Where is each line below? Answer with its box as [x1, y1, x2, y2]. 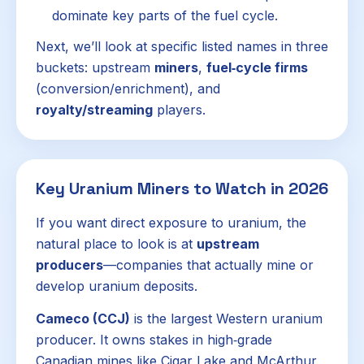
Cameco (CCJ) [36, 310, 130, 327]
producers [36, 256, 103, 273]
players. [153, 101, 206, 118]
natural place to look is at [36, 235, 197, 252]
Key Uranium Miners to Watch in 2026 [36, 177, 328, 199]
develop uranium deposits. [36, 277, 197, 294]
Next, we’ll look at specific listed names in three [36, 37, 328, 54]
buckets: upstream [36, 58, 154, 76]
